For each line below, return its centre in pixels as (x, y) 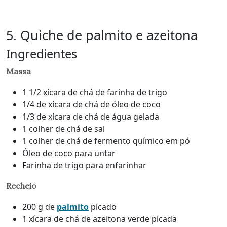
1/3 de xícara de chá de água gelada (91, 116)
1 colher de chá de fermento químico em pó (106, 141)
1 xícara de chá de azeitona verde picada (100, 219)
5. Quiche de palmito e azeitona (102, 35)
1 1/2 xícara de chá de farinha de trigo (95, 92)
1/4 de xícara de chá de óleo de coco (91, 104)
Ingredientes (42, 53)
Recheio (21, 186)
